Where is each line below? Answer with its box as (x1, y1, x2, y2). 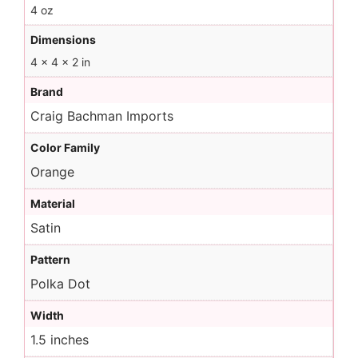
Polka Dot (30, 276, 90, 292)
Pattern (30, 253, 70, 266)
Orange (30, 164, 74, 180)
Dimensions (30, 33, 96, 46)
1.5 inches (30, 332, 89, 348)
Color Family (30, 141, 100, 154)
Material (30, 197, 75, 210)
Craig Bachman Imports (30, 108, 173, 124)
